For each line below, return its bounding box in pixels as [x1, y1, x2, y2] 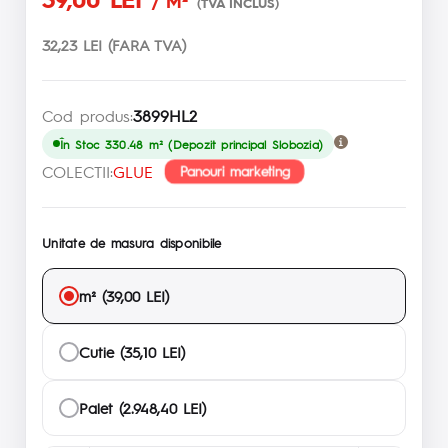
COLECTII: [42, 160, 113, 182]
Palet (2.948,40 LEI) [79, 397, 206, 417]
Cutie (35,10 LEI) [79, 341, 185, 361]
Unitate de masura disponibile [42, 233, 222, 251]
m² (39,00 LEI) [79, 285, 169, 305]
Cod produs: [42, 104, 133, 126]
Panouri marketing [180, 162, 289, 180]
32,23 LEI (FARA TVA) [42, 34, 186, 54]
